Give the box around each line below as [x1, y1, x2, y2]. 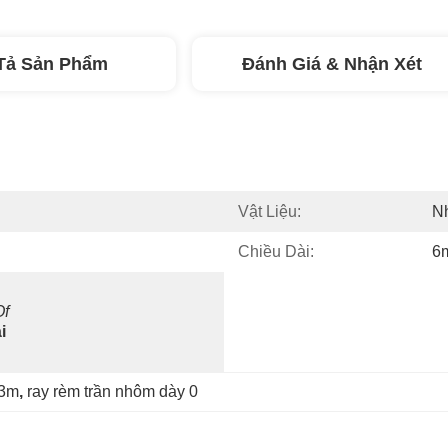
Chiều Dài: [238, 243, 314, 260]
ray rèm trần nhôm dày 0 [27, 383, 198, 400]
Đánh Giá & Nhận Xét [242, 54, 422, 74]
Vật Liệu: [238, 203, 301, 220]
